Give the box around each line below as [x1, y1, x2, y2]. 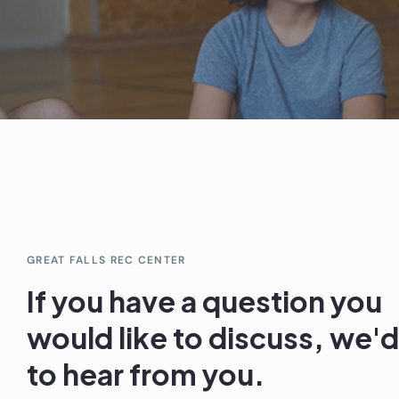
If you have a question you [27, 282, 382, 319]
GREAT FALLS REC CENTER [27, 252, 186, 267]
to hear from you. [27, 355, 265, 392]
